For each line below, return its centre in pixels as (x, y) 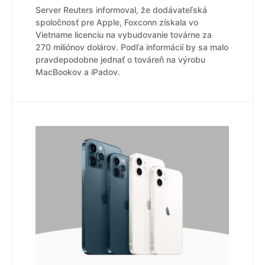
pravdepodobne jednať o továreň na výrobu (120, 60)
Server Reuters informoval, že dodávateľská (121, 10)
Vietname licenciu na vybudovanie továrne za (124, 35)
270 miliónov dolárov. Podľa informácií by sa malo (132, 47)
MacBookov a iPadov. (78, 72)
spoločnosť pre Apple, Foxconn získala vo (117, 22)
